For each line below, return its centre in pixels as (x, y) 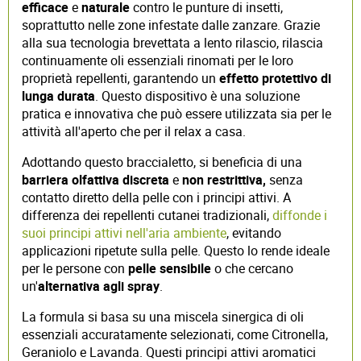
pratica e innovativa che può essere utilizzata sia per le (176, 113)
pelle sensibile (170, 268)
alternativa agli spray (99, 286)
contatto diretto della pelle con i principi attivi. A (156, 197)
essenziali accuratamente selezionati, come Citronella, (175, 334)
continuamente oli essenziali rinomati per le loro (158, 60)
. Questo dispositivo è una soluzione (197, 95)
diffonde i (300, 215)
